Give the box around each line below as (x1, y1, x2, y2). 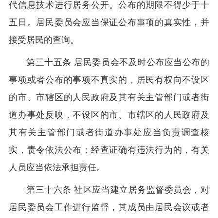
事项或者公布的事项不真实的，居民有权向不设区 (9, 75, 209, 85)
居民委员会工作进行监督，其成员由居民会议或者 (9, 202, 209, 212)
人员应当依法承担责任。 (9, 163, 105, 172)
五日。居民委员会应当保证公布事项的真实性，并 (9, 18, 209, 27)
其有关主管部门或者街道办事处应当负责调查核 (9, 127, 209, 137)
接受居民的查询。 (9, 35, 79, 45)
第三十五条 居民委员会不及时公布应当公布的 (26, 57, 209, 67)
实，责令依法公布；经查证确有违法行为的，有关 (9, 145, 209, 155)
